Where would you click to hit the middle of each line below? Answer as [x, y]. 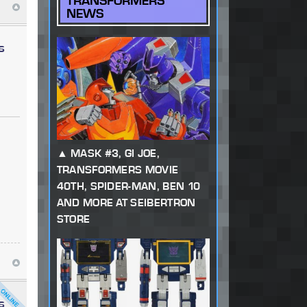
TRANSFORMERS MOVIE [118, 170]
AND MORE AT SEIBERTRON [126, 203]
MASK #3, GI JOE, [115, 153]
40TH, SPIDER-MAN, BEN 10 [128, 186]
